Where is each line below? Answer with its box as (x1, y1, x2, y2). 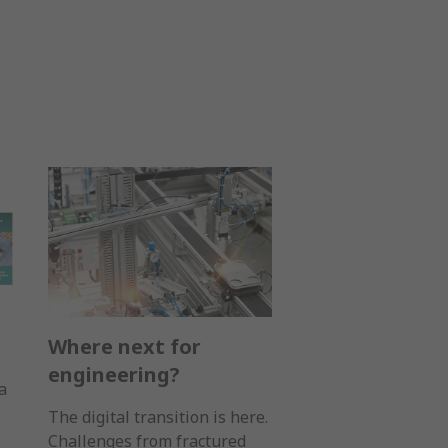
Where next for (48, 332, 201, 360)
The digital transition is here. (48, 405, 268, 428)
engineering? (48, 360, 180, 388)
